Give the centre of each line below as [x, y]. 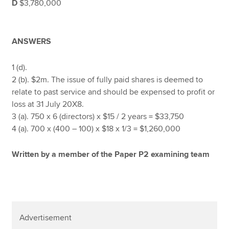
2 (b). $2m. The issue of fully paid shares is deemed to [108, 79]
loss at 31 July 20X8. [48, 104]
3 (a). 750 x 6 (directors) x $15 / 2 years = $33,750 [98, 116]
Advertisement [46, 218]
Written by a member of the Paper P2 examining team [112, 155]
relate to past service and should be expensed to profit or [113, 92]
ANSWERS [32, 41]
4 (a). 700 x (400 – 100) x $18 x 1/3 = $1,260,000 [96, 129]
